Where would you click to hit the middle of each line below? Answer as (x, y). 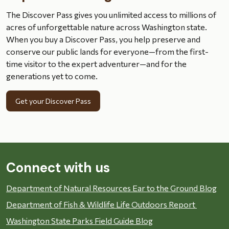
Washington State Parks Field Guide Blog (79, 220)
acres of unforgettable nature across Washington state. (107, 27)
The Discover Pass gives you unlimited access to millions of (111, 14)
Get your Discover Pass (53, 101)
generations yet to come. (52, 76)
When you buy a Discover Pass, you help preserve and (103, 39)
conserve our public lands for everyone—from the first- (107, 51)
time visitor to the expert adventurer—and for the (96, 63)
